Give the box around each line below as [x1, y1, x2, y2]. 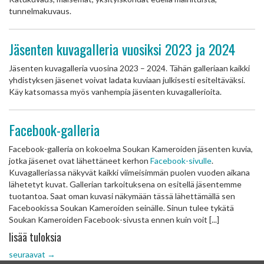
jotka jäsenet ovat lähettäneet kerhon [9, 156, 150, 166]
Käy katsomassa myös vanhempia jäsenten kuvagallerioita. [9, 87, 225, 97]
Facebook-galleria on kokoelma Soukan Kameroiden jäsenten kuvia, [9, 144, 253, 154]
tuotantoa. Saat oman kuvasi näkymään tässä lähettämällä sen [9, 191, 235, 201]
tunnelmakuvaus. [9, 6, 75, 16]
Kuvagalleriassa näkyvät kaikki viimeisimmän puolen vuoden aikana [9, 167, 250, 177]
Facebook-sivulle [150, 156, 212, 166]
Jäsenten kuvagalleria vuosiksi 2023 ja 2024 [9, 38, 235, 60]
